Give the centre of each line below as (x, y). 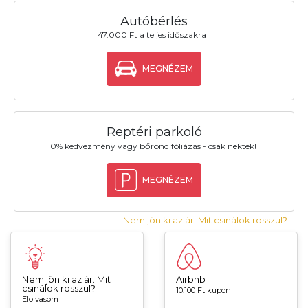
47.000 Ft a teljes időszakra (152, 35)
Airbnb (191, 279)
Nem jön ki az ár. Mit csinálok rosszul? (205, 220)
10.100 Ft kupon (203, 290)
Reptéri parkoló (154, 132)
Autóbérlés (154, 22)
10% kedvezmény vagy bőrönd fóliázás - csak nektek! (152, 146)
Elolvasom (40, 299)
